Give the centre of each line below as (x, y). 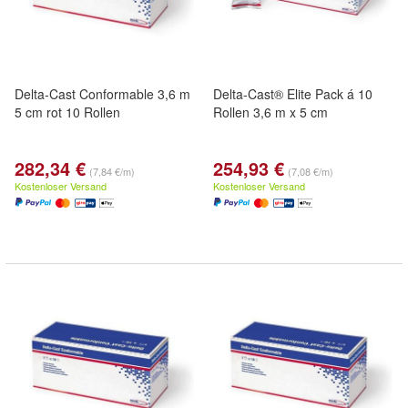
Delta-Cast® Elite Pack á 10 (293, 94)
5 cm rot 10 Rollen (67, 112)
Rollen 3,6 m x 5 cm (270, 112)
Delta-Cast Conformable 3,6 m (102, 94)
